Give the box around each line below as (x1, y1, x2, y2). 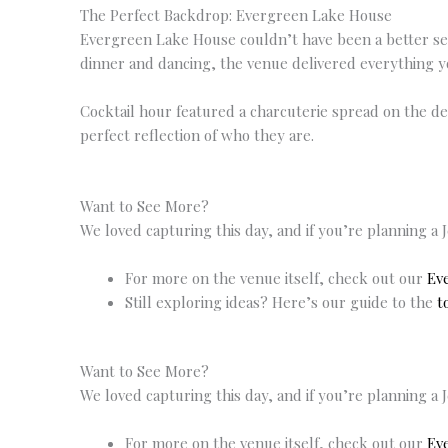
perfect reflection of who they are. (80, 124, 314, 145)
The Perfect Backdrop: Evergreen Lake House (80, 4, 392, 25)
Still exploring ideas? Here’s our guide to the (125, 291, 437, 312)
